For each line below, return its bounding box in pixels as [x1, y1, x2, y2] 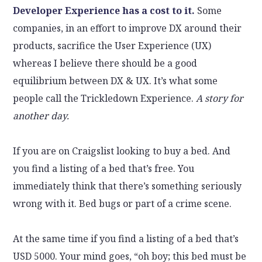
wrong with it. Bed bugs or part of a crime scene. [13, 197, 232, 211]
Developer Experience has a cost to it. [13, 4, 195, 18]
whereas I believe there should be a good [13, 57, 198, 70]
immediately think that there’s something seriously [13, 180, 242, 193]
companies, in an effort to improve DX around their [13, 22, 242, 35]
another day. [13, 109, 70, 123]
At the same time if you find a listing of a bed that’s [13, 232, 239, 246]
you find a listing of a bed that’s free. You [13, 162, 195, 175]
